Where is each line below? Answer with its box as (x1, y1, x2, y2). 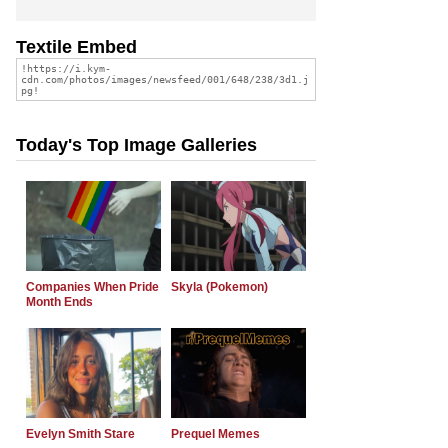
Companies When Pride (26, 279, 159, 294)
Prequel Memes (171, 426, 260, 441)
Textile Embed (16, 36, 137, 57)
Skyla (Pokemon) (171, 279, 268, 294)
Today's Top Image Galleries (16, 134, 257, 155)
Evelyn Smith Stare (26, 426, 135, 441)
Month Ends (26, 294, 93, 309)
